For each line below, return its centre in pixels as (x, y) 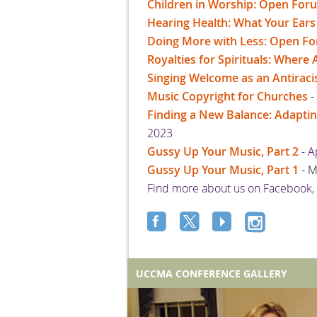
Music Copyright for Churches (227, 96)
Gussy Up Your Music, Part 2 (223, 151)
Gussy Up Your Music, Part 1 (223, 169)
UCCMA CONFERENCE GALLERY (212, 273)
